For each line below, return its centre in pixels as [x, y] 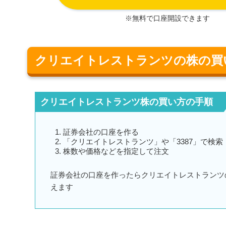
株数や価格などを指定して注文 [116, 151]
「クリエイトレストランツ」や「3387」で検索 [143, 141]
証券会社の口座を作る [101, 132]
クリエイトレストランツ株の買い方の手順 [127, 102]
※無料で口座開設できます [167, 18]
